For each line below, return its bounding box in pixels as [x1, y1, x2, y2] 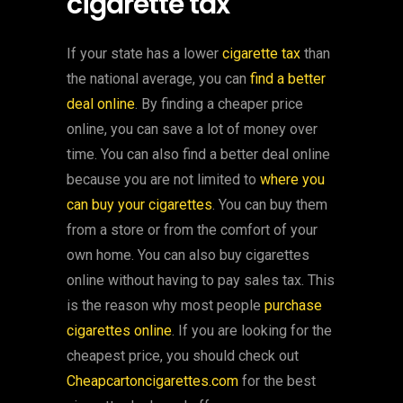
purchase [264, 297, 322, 314]
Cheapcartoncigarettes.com [67, 372, 238, 390]
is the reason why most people [67, 297, 264, 314]
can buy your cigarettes [67, 196, 212, 213]
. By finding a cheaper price [135, 95, 303, 112]
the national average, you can [67, 70, 250, 87]
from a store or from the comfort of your [67, 221, 318, 238]
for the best [238, 372, 316, 390]
